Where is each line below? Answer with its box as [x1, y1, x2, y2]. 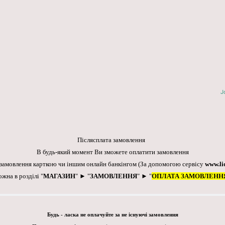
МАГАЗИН [43, 172, 75, 180]
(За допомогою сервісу [138, 160, 205, 168]
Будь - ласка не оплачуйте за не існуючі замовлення [47, 212, 178, 218]
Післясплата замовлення [77, 136, 148, 144]
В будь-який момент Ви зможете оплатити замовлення [36, 148, 189, 156]
